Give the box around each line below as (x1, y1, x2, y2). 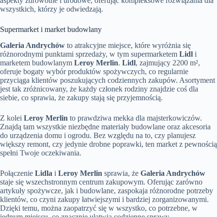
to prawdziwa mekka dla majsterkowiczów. (68, 114, 202, 123)
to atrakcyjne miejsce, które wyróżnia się (65, 41, 191, 50)
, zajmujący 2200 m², (136, 59, 200, 67)
